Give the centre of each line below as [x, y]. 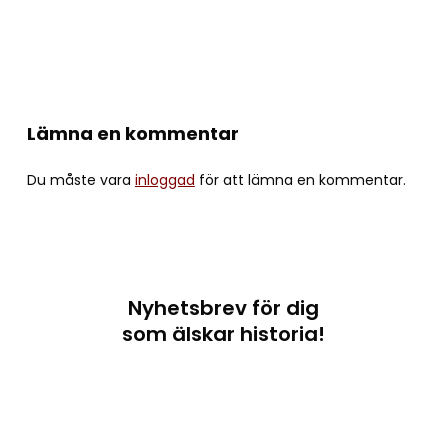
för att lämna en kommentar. [300, 179]
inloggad [164, 179]
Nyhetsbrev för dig [224, 308]
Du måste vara [80, 179]
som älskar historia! [224, 334]
